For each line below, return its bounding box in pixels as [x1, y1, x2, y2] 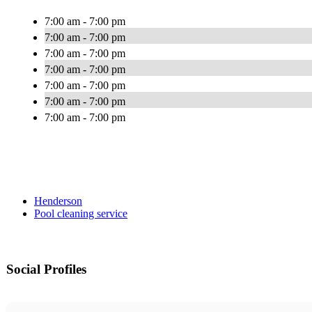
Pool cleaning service [34, 208, 127, 220]
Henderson [34, 195, 82, 208]
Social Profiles [6, 262, 86, 277]
